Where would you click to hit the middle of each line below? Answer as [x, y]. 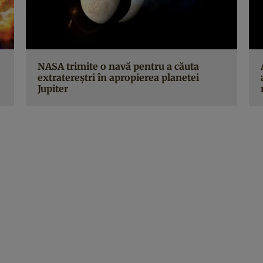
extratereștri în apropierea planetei [118, 77]
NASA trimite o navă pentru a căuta [118, 66]
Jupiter [53, 88]
